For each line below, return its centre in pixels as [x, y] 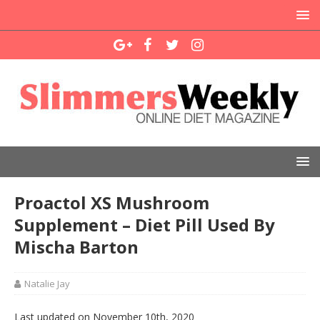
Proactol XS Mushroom [112, 202]
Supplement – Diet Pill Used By [145, 225]
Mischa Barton [76, 247]
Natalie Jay [47, 284]
